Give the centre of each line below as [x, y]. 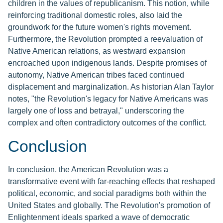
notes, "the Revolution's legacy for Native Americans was [108, 99]
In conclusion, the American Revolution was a [88, 170]
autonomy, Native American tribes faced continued [96, 75]
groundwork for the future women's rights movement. [100, 27]
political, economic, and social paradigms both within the [107, 194]
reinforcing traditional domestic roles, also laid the [95, 15]
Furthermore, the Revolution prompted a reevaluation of [105, 39]
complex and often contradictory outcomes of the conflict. [107, 123]
